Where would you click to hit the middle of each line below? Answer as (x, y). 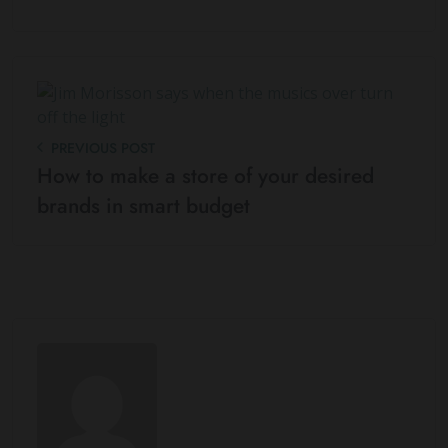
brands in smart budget (143, 206)
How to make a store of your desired (205, 176)
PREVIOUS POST (103, 148)
